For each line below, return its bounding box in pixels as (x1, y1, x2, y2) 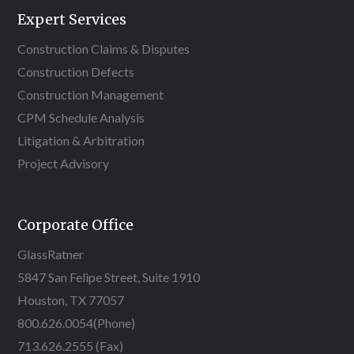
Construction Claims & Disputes (17, 40, 190, 56)
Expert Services (17, 9, 127, 28)
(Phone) (93, 314, 136, 330)
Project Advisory (17, 155, 110, 171)
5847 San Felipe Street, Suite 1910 (17, 269, 201, 284)
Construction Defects (17, 63, 135, 79)
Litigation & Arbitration (17, 132, 145, 148)
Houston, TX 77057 (17, 292, 125, 307)
